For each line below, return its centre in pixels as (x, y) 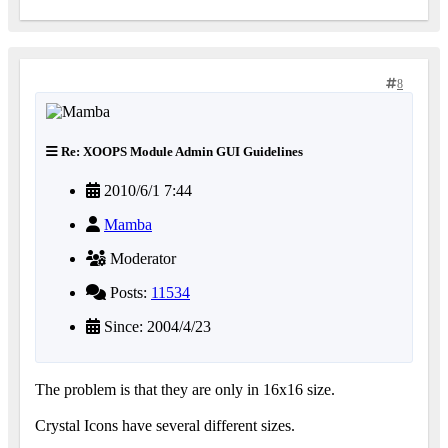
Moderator (141, 258)
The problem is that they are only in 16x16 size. (185, 389)
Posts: (128, 292)
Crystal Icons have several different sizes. (165, 425)
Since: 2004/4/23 (155, 326)
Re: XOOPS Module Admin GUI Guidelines (180, 151)
